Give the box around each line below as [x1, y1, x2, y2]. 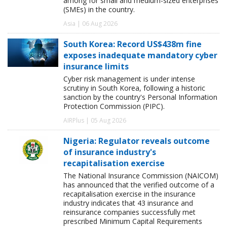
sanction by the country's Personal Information [63, 92, 217, 102]
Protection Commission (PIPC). [63, 101, 165, 111]
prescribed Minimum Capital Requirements [63, 216, 202, 226]
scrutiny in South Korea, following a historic [63, 83, 205, 93]
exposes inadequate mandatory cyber [63, 49, 217, 61]
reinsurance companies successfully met [63, 207, 196, 217]
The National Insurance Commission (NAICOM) [63, 170, 218, 180]
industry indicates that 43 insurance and [63, 198, 193, 208]
